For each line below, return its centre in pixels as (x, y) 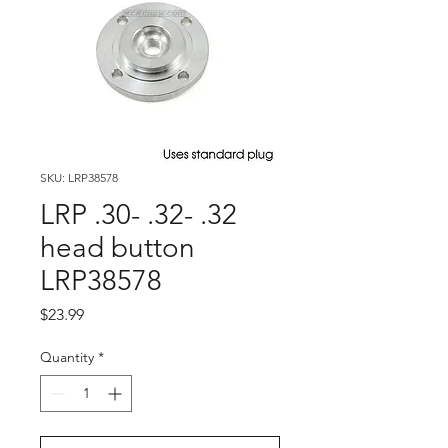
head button (117, 247)
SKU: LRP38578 (79, 177)
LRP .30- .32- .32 (138, 214)
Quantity (67, 357)
